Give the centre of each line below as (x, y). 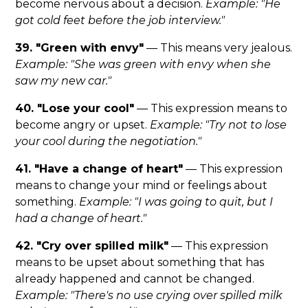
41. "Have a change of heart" (99, 169)
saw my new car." (64, 81)
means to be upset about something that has (140, 263)
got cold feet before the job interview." (120, 21)
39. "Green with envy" (80, 48)
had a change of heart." (81, 219)
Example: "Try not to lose (219, 125)
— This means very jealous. (218, 48)
